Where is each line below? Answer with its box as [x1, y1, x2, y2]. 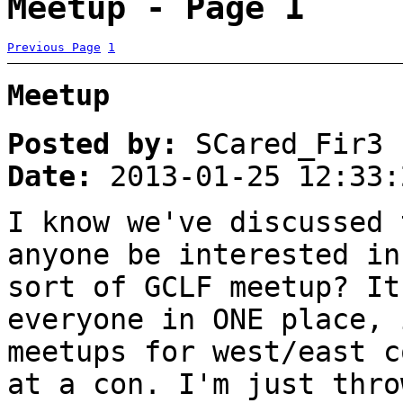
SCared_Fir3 [178, 127, 383, 160]
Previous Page [7, 40, 101, 54]
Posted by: [7, 127, 178, 160]
